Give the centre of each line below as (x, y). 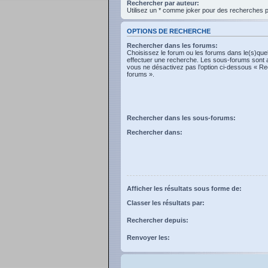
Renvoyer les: (148, 237)
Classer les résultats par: (166, 202)
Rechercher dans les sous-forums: (181, 118)
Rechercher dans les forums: (172, 45)
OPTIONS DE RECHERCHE (169, 31)
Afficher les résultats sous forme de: (184, 188)
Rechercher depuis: (158, 220)
